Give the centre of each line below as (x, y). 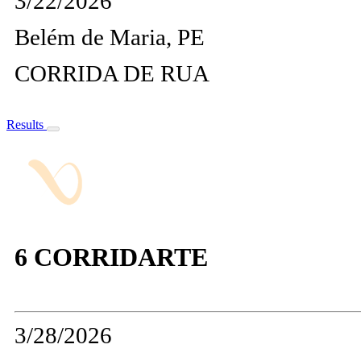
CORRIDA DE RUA (112, 74)
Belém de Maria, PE (110, 37)
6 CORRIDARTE (111, 257)
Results (27, 125)
